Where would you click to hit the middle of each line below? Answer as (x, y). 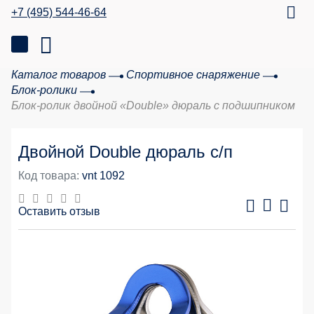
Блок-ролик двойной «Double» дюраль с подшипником (153, 105)
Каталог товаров (59, 75)
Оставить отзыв (59, 211)
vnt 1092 (103, 176)
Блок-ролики (44, 90)
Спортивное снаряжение (193, 75)
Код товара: (49, 176)
